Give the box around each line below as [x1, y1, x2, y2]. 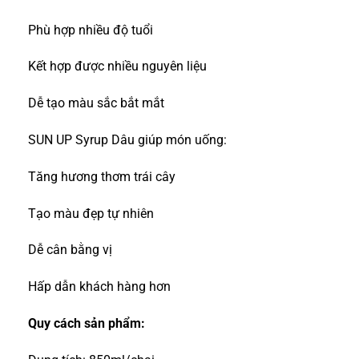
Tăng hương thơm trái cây [28, 168, 175, 184]
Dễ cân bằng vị [28, 242, 112, 258]
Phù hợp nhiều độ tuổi [28, 22, 153, 38]
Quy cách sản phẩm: [28, 316, 145, 332]
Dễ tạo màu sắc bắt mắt [28, 95, 164, 111]
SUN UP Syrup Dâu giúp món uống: [28, 132, 227, 148]
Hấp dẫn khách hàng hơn [28, 279, 171, 295]
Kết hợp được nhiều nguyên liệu [28, 58, 207, 75]
